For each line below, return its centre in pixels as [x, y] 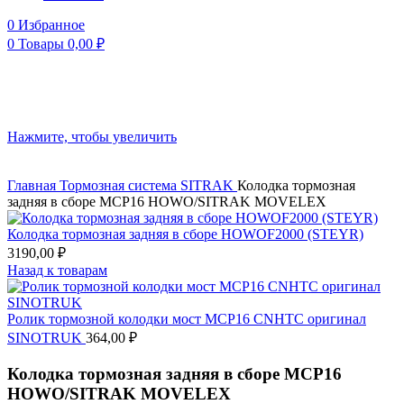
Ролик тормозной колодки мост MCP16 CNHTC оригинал [187, 318]
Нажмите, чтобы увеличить [92, 136]
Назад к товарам [57, 270]
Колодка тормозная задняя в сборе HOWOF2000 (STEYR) [185, 234]
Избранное [51, 24]
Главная [33, 185]
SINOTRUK [46, 337]
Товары [41, 43]
